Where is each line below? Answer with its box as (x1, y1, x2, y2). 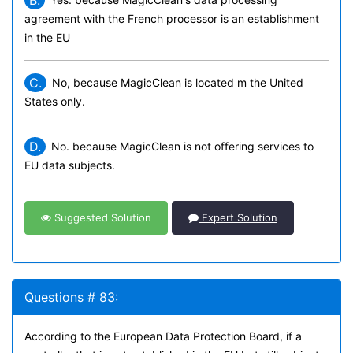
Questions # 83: (24, 289, 118, 305)
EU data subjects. (24, 158, 115, 172)
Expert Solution (199, 211, 277, 224)
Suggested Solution (51, 211, 151, 224)
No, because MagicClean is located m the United (52, 76, 303, 89)
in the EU (24, 31, 70, 44)
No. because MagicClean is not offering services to (51, 139, 314, 153)
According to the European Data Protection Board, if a (24, 329, 302, 343)
